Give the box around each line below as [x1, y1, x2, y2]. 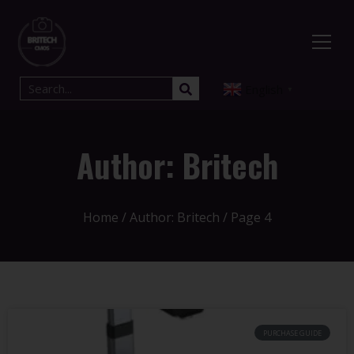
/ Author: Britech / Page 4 [119, 209, 271, 227]
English [244, 81, 283, 98]
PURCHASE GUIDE [263, 327, 322, 338]
